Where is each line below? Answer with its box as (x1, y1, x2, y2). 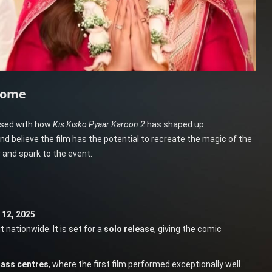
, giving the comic (154, 223, 222, 234)
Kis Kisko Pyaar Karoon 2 (52, 119, 145, 129)
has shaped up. (144, 119, 206, 129)
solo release (103, 223, 154, 234)
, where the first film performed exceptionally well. (48, 259, 242, 269)
